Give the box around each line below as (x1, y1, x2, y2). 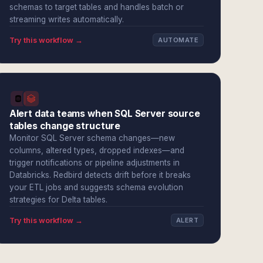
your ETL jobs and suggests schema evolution (9, 183, 183, 192)
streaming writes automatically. (9, 15, 124, 24)
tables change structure (9, 120, 121, 131)
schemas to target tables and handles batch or (9, 2, 184, 12)
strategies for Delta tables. (9, 195, 107, 204)
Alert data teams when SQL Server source (9, 108, 200, 119)
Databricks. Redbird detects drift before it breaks (9, 170, 191, 180)
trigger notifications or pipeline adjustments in (9, 158, 180, 167)
